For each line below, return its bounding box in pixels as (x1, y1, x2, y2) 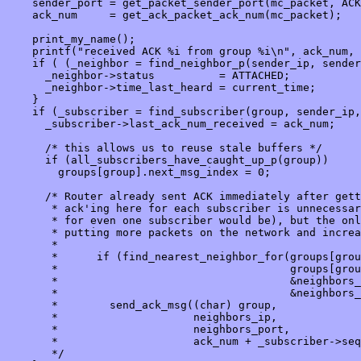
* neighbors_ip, (6, 311, 277, 324)
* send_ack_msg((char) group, (6, 299, 284, 312)
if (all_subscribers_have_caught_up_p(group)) (6, 154, 329, 167)
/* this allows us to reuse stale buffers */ (6, 142, 322, 155)
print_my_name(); (6, 33, 135, 46)
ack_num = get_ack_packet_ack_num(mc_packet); (6, 9, 342, 22)
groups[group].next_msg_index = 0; (6, 166, 271, 179)
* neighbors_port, (6, 323, 290, 336)
